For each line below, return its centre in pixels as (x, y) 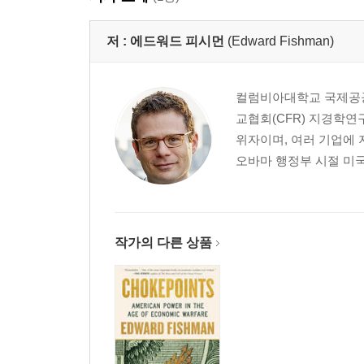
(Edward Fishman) (281, 41)
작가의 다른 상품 (163, 243)
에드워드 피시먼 (177, 41)
